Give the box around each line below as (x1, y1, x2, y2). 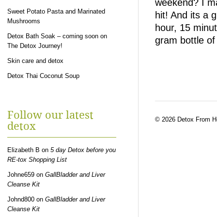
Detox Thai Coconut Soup (7, 72, 79, 79)
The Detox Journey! (7, 42, 62, 49)
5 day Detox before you (50, 146, 116, 154)
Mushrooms (7, 17, 40, 25)
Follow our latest (7, 110, 93, 121)
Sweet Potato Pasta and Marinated (7, 8, 105, 15)
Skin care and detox (7, 57, 63, 64)
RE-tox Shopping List (7, 156, 67, 163)
